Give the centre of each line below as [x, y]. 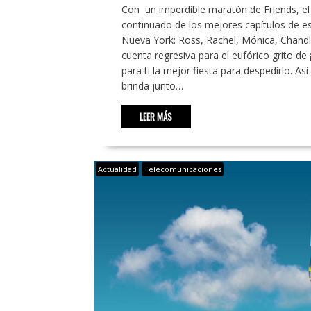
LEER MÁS [156, 116]
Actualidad [117, 169]
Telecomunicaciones [182, 169]
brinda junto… [152, 85]
